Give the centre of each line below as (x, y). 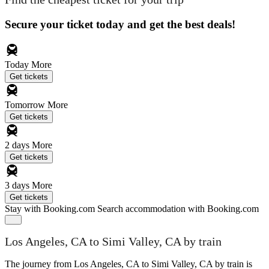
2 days (18, 145)
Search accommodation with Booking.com (178, 208)
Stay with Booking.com (50, 208)
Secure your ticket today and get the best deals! (120, 24)
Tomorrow (26, 104)
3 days (18, 185)
